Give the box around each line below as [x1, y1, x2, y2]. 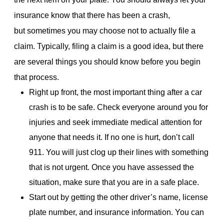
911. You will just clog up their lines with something [29, 147, 208, 156]
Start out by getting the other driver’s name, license [29, 192, 208, 201]
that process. [14, 72, 59, 81]
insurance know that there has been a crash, [14, 10, 170, 19]
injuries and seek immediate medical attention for [29, 117, 202, 126]
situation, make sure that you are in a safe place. [29, 177, 199, 186]
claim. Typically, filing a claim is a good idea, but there [14, 41, 203, 50]
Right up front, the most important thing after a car [29, 87, 202, 96]
